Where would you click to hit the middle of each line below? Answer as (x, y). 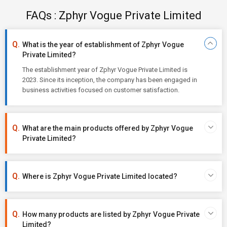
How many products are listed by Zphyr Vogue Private (111, 214)
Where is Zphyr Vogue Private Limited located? (100, 176)
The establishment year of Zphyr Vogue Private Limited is (105, 70)
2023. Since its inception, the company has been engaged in (110, 80)
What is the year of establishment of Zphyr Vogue (103, 45)
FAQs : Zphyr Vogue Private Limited (113, 15)
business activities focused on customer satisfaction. (101, 90)
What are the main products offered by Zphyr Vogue (108, 128)
